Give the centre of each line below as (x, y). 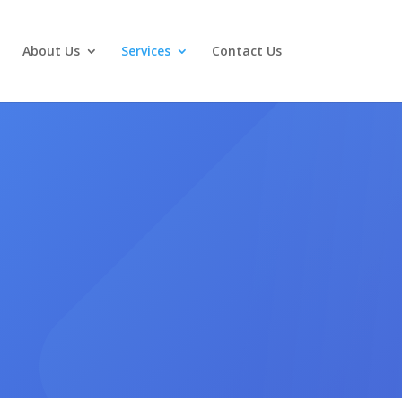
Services (145, 51)
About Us (51, 51)
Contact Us (246, 51)
